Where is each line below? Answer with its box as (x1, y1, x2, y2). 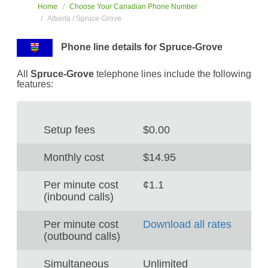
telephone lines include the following (96, 69, 251, 79)
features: (16, 79, 53, 89)
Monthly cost (43, 151, 104, 163)
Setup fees (43, 124, 95, 136)
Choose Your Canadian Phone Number (69, 2, 197, 11)
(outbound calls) (43, 230, 120, 242)
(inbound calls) (43, 191, 114, 203)
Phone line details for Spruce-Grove (60, 42, 223, 53)
